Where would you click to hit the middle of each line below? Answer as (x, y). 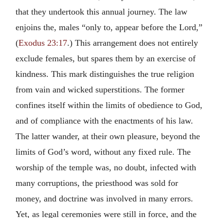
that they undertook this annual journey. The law (101, 11)
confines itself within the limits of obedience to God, (109, 105)
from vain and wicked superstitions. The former (100, 89)
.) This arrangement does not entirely (133, 43)
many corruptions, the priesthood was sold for (97, 183)
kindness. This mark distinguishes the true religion (105, 74)
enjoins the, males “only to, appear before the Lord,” (109, 27)
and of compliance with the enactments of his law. (104, 120)
